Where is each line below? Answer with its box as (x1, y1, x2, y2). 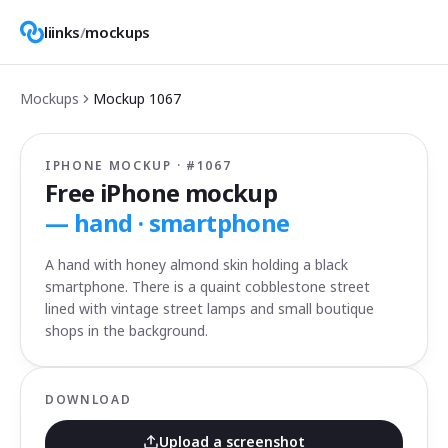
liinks (44, 22, 80, 42)
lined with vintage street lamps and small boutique (45, 299, 374, 318)
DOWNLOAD (45, 391, 132, 408)
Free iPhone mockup (45, 176, 278, 209)
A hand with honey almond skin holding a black (45, 255, 348, 274)
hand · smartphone (73, 206, 290, 239)
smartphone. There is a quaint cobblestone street (45, 277, 370, 296)
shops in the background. (45, 321, 208, 340)
